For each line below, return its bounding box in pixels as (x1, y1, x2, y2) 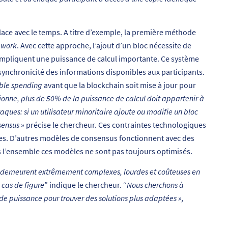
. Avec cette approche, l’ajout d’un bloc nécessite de (17, 40, 191, 51)
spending (11, 80, 42, 91)
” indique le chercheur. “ (44, 179, 127, 190)
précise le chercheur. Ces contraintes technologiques (24, 120, 206, 130)
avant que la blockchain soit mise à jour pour (42, 80, 196, 91)
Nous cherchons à (127, 179, 184, 190)
